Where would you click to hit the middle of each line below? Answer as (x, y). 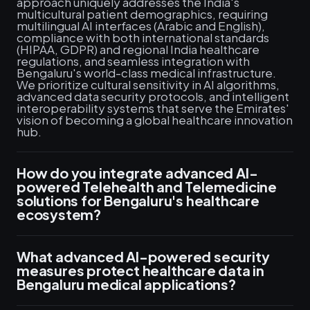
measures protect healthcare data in (140, 270)
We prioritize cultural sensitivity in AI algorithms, (148, 84)
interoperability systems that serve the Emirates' (153, 108)
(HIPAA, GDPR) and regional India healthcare (138, 49)
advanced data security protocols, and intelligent (153, 96)
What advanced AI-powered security (143, 256)
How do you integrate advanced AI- (137, 173)
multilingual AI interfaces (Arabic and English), (141, 26)
